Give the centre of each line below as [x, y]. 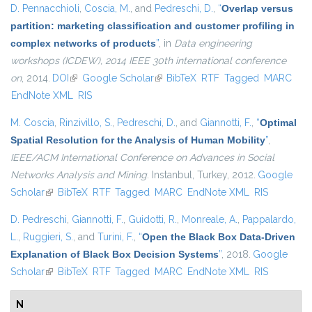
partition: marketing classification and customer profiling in [153, 26]
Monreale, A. [210, 220]
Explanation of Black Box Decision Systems [115, 255]
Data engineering [213, 44]
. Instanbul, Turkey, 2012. [201, 175]
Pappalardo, [269, 220]
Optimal [278, 123]
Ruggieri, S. [48, 237]
